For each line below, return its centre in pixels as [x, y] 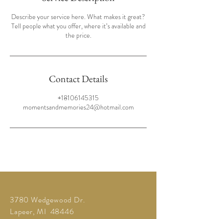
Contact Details [78, 79]
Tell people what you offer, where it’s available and [78, 26]
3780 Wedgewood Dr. [48, 200]
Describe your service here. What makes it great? [78, 17]
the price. [78, 35]
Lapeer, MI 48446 [42, 211]
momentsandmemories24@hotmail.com [78, 107]
